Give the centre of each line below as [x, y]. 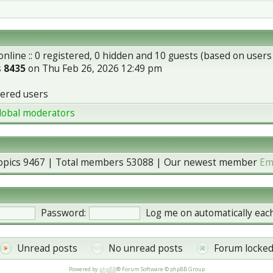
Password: [63, 213]
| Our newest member [207, 162]
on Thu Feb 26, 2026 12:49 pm [94, 69]
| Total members [86, 162]
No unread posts [146, 248]
